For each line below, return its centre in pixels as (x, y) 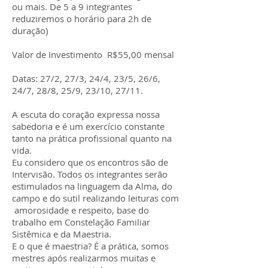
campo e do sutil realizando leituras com (95, 198)
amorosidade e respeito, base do (80, 210)
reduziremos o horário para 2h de (82, 19)
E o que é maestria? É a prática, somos (90, 246)
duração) (30, 31)
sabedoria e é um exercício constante (88, 126)
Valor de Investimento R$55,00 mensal (93, 54)
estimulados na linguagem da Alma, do (92, 186)
